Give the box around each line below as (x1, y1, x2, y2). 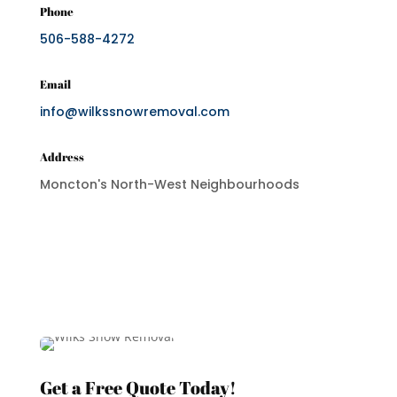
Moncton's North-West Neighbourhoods (39, 175, 300, 193)
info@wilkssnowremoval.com (39, 103, 230, 121)
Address (39, 149, 84, 165)
